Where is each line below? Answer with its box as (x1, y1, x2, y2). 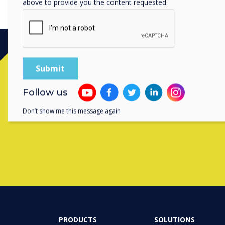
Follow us (23, 87, 67, 98)
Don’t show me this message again (23, 106, 121, 116)
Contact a (167, 91, 224, 108)
